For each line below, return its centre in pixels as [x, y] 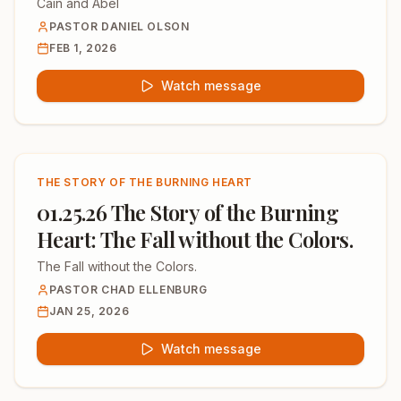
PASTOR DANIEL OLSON [119, 26]
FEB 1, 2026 [83, 48]
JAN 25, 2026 [90, 311]
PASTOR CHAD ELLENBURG [128, 290]
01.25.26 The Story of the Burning [188, 212]
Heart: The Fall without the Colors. [195, 239]
